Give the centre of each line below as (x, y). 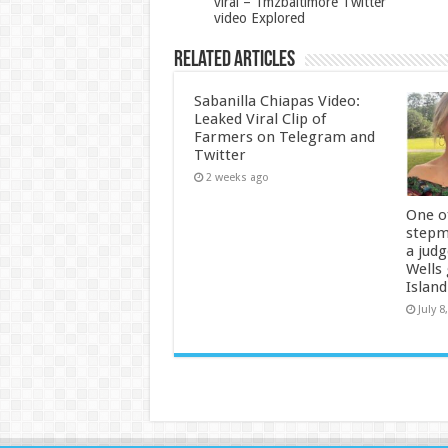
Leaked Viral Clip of (259, 119)
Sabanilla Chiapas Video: (276, 101)
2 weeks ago (237, 178)
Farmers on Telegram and (284, 137)
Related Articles (234, 61)
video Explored (259, 18)
